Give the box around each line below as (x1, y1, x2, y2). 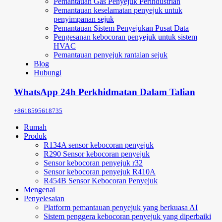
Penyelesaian (24, 194, 64, 203)
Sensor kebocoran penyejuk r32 (44, 158, 143, 167)
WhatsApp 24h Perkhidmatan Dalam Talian (14, 87, 195, 98)
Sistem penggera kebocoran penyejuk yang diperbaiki (44, 212, 211, 221)
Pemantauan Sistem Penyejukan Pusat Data (54, 24, 189, 33)
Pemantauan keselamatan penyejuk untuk (54, 6, 182, 15)
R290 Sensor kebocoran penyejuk (44, 149, 150, 158)
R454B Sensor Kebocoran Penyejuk (44, 176, 158, 185)
